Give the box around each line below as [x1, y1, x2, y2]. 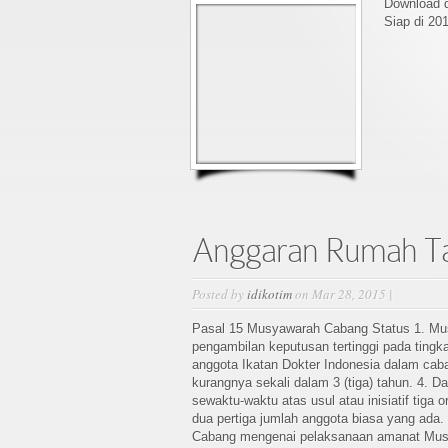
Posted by [192, 285, 247, 303]
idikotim [247, 285, 292, 303]
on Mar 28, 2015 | [292, 285, 396, 303]
